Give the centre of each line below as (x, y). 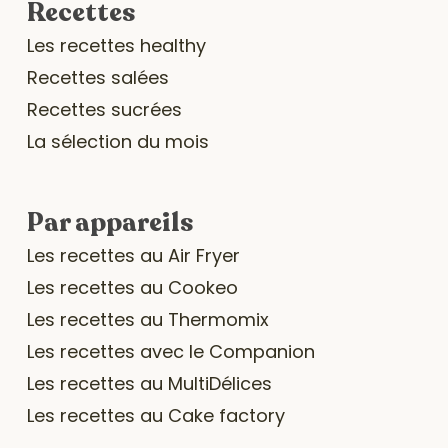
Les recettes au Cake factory (155, 415)
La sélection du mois (117, 141)
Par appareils (109, 222)
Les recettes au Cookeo (132, 287)
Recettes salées (97, 77)
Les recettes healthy (116, 45)
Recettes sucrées (104, 109)
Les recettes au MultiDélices (149, 383)
